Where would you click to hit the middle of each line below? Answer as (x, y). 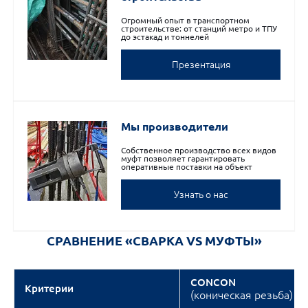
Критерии (49, 288)
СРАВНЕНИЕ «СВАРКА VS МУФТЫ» (154, 241)
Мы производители (175, 126)
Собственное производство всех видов (199, 150)
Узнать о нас (201, 195)
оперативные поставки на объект (187, 167)
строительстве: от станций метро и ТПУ (199, 29)
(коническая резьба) (242, 295)
